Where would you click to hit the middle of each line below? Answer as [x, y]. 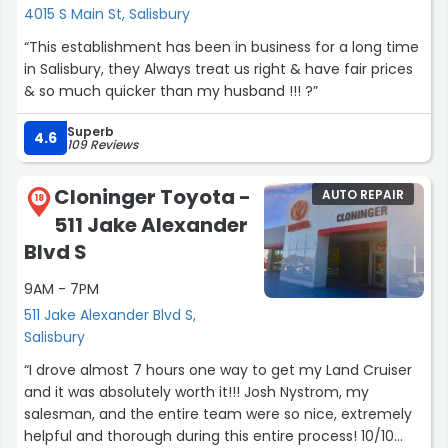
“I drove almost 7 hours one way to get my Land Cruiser [218, 370]
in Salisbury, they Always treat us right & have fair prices [66, 69]
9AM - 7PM [61, 289]
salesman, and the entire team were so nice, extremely [218, 414]
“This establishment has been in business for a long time [221, 47]
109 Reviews [102, 145]
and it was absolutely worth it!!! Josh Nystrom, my [196, 392]
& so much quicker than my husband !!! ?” [171, 91]
